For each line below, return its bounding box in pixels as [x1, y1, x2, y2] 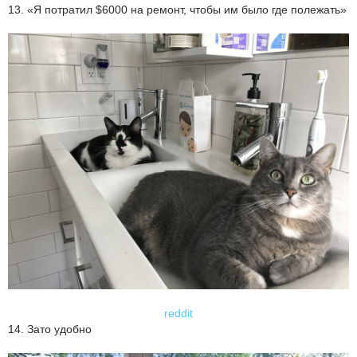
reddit [164, 306, 193, 320]
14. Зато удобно [8, 322, 92, 335]
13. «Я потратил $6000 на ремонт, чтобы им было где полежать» [8, 2, 347, 16]
